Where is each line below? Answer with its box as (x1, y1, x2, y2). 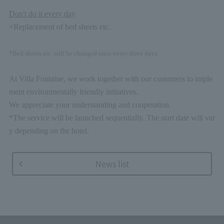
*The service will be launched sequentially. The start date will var (8, 113, 215, 122)
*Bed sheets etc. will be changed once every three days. (8, 49, 158, 57)
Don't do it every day (8, 9, 75, 18)
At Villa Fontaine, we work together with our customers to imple (8, 74, 212, 83)
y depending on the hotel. (8, 126, 89, 135)
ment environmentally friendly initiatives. (8, 87, 138, 96)
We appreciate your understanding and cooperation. (8, 100, 171, 109)
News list (95, 157, 129, 169)
